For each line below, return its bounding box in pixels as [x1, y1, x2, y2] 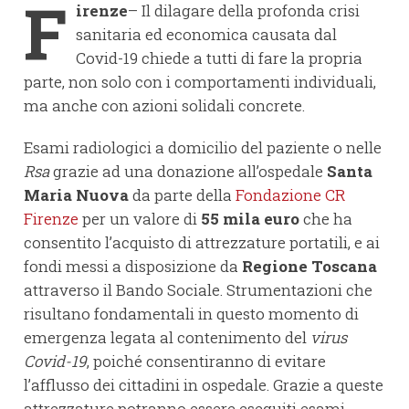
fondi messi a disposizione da [24, 256, 242, 278]
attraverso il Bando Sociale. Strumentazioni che [24, 279, 372, 301]
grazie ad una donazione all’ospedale [49, 161, 327, 183]
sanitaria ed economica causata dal [76, 24, 337, 46]
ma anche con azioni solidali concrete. [24, 95, 305, 117]
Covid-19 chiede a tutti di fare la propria [76, 47, 362, 69]
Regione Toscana [242, 256, 377, 278]
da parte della [129, 184, 236, 206]
